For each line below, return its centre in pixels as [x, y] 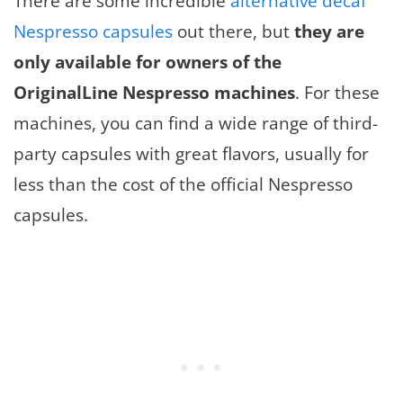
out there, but [233, 31]
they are [329, 31]
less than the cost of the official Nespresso [183, 184]
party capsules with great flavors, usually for [191, 154]
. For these [337, 93]
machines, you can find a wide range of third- [196, 123]
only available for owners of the [148, 62]
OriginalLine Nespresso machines [154, 93]
